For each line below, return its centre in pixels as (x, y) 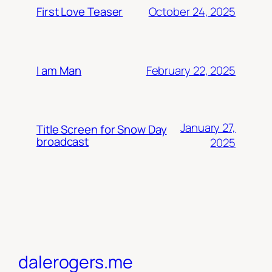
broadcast (63, 142)
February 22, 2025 (191, 70)
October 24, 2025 (192, 11)
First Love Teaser (80, 12)
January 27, (208, 128)
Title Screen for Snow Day (102, 130)
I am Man (59, 71)
